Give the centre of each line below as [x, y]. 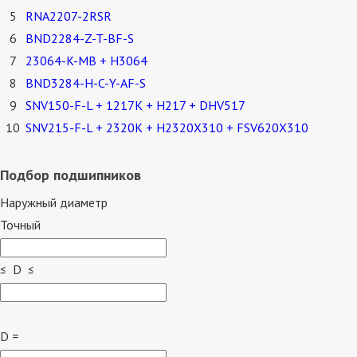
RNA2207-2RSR [69, 16]
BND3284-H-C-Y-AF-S [86, 83]
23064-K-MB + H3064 [86, 61]
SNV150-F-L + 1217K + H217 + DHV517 [135, 106]
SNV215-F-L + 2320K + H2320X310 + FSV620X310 [167, 128]
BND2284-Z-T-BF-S [80, 39]
